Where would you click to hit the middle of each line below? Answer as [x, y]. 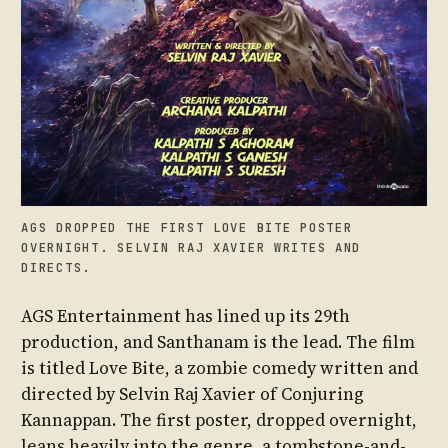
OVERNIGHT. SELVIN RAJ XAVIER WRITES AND [191, 247]
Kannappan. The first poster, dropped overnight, [219, 420]
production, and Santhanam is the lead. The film [218, 342]
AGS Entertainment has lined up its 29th [186, 316]
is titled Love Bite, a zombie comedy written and [220, 368]
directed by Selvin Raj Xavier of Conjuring [193, 394]
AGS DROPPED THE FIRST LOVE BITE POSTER [187, 227]
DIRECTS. [56, 267]
